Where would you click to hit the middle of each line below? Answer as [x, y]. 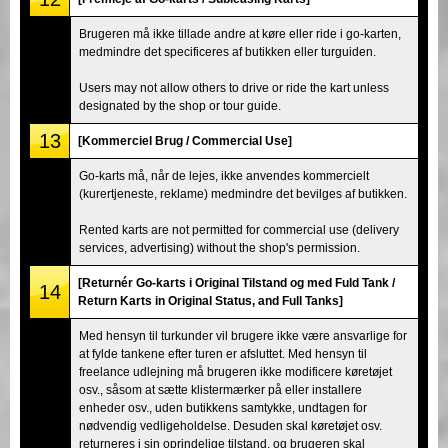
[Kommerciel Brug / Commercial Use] [185, 140]
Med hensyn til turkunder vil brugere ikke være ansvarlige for [243, 335]
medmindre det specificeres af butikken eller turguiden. [227, 51]
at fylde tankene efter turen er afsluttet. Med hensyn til [223, 353]
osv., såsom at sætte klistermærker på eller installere [220, 389]
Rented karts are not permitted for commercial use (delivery [239, 229]
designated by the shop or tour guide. [180, 105]
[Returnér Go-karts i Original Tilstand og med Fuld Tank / [236, 282]
